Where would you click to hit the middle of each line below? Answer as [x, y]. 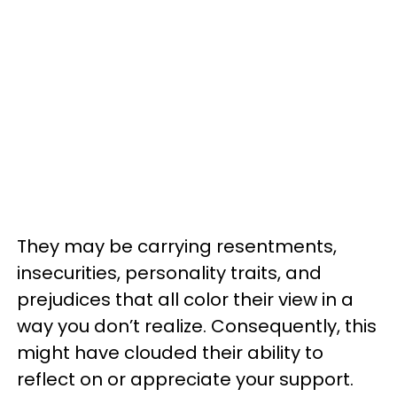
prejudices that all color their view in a [185, 300]
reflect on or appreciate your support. [185, 380]
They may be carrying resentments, [177, 247]
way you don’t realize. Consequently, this [197, 327]
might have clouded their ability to [170, 353]
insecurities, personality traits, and [169, 273]
